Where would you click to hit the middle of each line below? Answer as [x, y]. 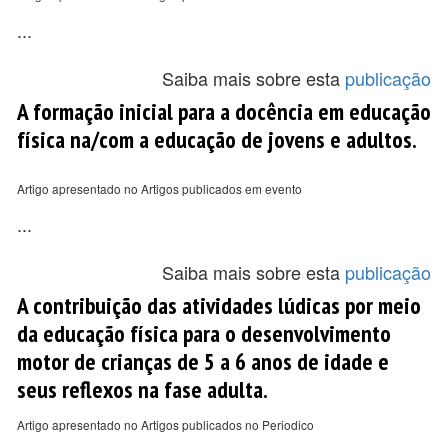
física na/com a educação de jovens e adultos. [217, 139]
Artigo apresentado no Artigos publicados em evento [159, 188]
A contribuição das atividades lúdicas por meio [219, 305]
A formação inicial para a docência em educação [224, 111]
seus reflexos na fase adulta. [142, 389]
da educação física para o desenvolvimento [204, 333]
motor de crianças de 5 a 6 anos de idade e [203, 361]
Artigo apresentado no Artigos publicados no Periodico [165, 424]
